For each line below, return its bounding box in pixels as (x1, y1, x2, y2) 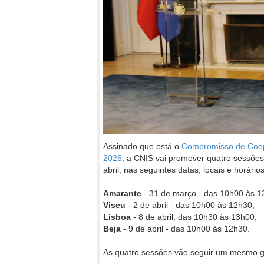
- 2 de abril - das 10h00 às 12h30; (126, 200, 255, 210)
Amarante (103, 189, 141, 199)
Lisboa (103, 212, 131, 222)
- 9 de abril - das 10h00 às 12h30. (121, 224, 250, 234)
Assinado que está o (103, 141, 181, 151)
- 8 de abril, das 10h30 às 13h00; (131, 212, 257, 222)
